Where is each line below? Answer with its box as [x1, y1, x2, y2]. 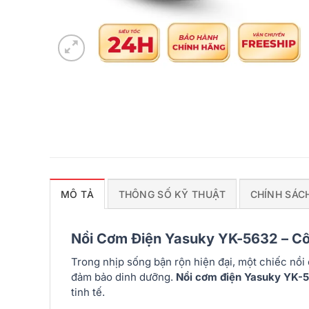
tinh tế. [71, 286, 105, 299]
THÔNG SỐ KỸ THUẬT [118, 188, 226, 201]
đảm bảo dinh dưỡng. [71, 270, 176, 284]
